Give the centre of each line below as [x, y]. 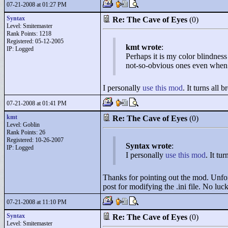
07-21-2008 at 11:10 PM [37, 202]
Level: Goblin [23, 125]
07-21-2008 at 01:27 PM [37, 5]
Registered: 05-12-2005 [35, 41]
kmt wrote [144, 47]
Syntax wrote [149, 146]
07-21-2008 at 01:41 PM [37, 103]
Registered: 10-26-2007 [35, 140]
